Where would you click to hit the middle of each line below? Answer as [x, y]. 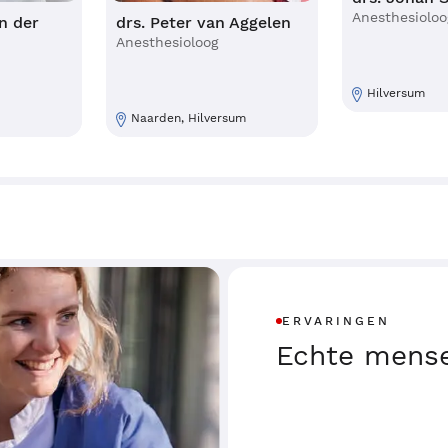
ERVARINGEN [336, 321]
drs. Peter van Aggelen [203, 22]
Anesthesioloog [167, 42]
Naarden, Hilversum [188, 118]
